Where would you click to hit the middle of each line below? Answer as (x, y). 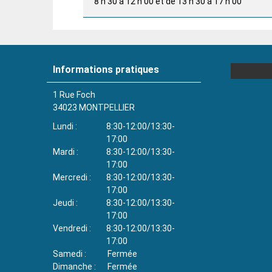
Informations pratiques (106, 69)
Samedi (68, 253)
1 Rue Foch (74, 94)
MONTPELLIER (107, 107)
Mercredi (70, 177)
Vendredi (70, 228)
